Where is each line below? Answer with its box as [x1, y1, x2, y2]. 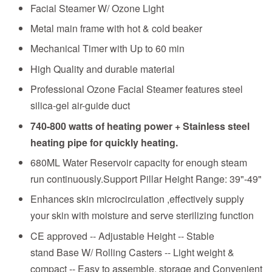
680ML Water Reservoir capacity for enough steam [30, 155, 247, 169]
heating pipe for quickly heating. [30, 135, 178, 149]
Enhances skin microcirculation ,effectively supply [30, 192, 244, 206]
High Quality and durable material [30, 61, 175, 76]
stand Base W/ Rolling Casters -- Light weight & [30, 245, 234, 259]
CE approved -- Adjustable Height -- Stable [30, 228, 214, 243]
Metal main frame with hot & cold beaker [30, 21, 202, 35]
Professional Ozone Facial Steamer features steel [30, 82, 243, 97]
